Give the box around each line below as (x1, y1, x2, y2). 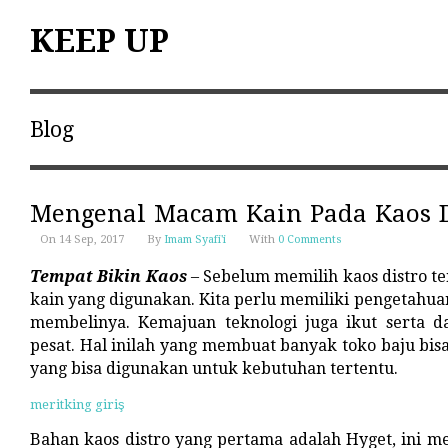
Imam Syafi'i (164, 233, 226, 246)
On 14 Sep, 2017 (40, 233, 127, 246)
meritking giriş (30, 397, 125, 412)
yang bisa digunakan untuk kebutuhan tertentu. (30, 359, 398, 378)
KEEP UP (30, 22, 169, 60)
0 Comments (278, 233, 342, 246)
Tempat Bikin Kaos (30, 267, 187, 286)
